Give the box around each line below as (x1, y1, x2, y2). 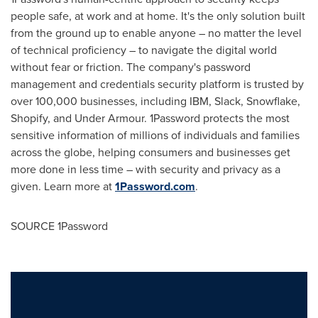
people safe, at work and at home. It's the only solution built (11, 8, 305, 25)
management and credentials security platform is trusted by (11, 76, 304, 93)
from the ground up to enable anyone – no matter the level (11, 25, 302, 42)
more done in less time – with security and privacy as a (11, 161, 280, 178)
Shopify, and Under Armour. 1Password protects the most (11, 110, 290, 127)
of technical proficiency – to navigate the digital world (11, 42, 277, 59)
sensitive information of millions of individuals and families (11, 127, 300, 144)
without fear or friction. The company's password (11, 59, 251, 76)
